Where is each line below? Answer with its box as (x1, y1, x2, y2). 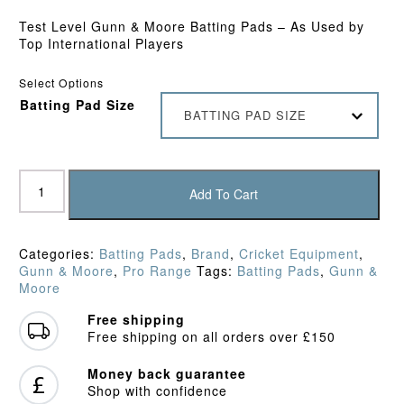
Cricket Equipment (238, 243, 359, 262)
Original (17, 218, 69, 237)
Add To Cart (189, 185, 259, 204)
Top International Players (18, 34, 184, 53)
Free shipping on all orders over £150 (87, 326, 335, 345)
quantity (17, 304, 70, 323)
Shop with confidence (87, 381, 227, 399)
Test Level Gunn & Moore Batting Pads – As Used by (18, 17, 364, 36)
